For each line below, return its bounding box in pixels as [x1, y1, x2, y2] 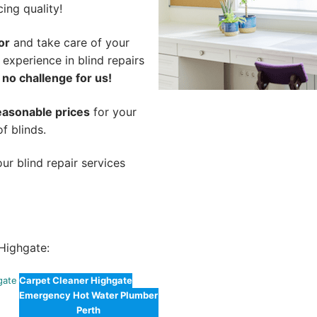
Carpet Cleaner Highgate [18, 275, 132, 287]
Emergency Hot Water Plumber [19, 289, 158, 301]
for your [90, 104, 137, 119]
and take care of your [10, 35, 129, 50]
